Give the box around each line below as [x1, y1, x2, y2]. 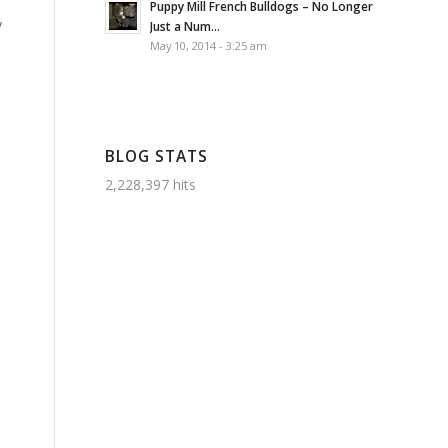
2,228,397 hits [105, 175, 197, 194]
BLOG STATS [105, 146, 209, 167]
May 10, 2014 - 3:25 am [150, 38, 268, 53]
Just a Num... [150, 18, 221, 34]
